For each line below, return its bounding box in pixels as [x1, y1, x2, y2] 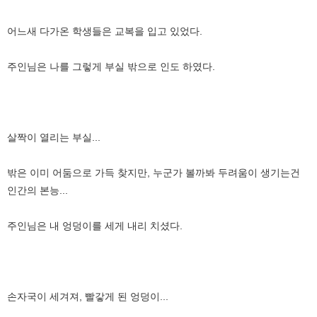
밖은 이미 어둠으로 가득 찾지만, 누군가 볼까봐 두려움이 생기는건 [7, 166, 300, 178]
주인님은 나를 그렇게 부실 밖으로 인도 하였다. [7, 60, 215, 72]
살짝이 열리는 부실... [7, 131, 100, 143]
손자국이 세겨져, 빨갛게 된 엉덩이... [7, 290, 168, 302]
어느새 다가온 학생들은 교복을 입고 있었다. [7, 25, 202, 37]
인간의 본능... [7, 184, 68, 196]
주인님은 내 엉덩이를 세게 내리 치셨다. [7, 219, 183, 231]
